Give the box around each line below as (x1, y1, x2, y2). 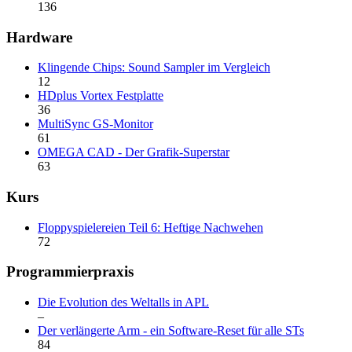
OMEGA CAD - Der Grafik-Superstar (38, 145, 229, 159)
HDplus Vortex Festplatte (38, 89, 163, 103)
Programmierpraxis (6, 263, 134, 280)
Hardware (6, 28, 72, 46)
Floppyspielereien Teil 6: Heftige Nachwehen (38, 220, 263, 234)
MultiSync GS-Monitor (38, 117, 153, 131)
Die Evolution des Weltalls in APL (38, 295, 209, 310)
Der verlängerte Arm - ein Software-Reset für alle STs (38, 324, 304, 338)
